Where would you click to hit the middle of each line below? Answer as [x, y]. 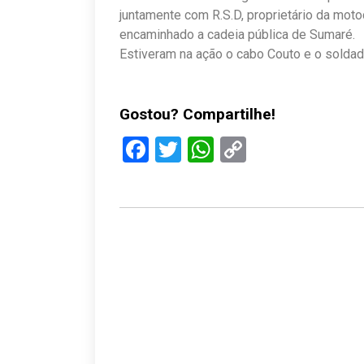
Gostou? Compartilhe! [197, 114]
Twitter [221, 149]
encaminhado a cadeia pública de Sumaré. [237, 34]
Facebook [203, 149]
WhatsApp [272, 149]
